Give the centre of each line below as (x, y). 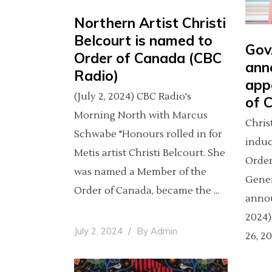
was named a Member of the (140, 172)
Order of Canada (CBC (148, 58)
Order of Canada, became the (144, 191)
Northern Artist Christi (150, 23)
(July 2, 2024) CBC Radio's (133, 97)
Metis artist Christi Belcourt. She (150, 153)
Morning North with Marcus (141, 115)
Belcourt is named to (143, 40)
